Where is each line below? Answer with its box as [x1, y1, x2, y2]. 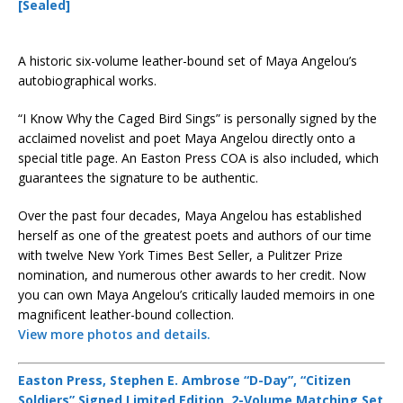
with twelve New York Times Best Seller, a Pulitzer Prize [18, 246, 343, 264]
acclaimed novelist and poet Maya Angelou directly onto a [18, 130, 355, 147]
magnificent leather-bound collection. [18, 306, 234, 323]
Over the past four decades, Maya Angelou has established [18, 207, 362, 224]
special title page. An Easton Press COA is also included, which [18, 149, 379, 166]
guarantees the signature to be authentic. [18, 169, 258, 186]
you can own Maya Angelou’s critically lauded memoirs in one [18, 286, 375, 303]
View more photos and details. [18, 326, 210, 343]
